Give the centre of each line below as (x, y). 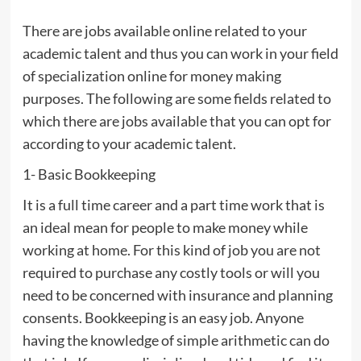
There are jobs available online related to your (164, 30)
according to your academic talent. (129, 143)
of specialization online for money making (151, 75)
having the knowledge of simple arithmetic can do (176, 340)
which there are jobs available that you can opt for (176, 120)
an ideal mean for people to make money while (165, 227)
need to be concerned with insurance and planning (177, 295)
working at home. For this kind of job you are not (171, 249)
